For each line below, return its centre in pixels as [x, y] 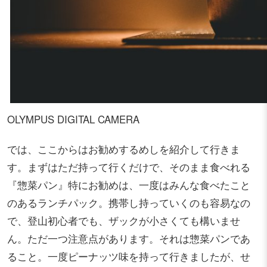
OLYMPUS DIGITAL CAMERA [73, 119]
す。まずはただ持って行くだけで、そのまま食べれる [129, 167]
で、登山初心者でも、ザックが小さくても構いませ [124, 221]
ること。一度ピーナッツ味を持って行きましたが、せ [129, 257]
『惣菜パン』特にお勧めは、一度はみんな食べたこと [129, 185]
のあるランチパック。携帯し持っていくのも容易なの [129, 203]
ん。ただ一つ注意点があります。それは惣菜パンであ [129, 239]
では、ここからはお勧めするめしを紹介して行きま [124, 149]
